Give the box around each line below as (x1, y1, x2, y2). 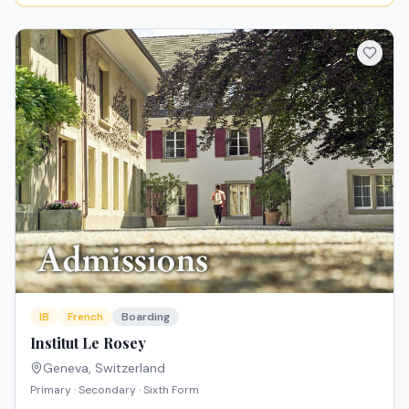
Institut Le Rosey (30, 332, 146, 352)
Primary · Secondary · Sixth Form (30, 382, 199, 397)
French (68, 309, 103, 324)
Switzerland (95, 359, 165, 376)
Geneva (43, 359, 89, 376)
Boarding (121, 309, 170, 324)
